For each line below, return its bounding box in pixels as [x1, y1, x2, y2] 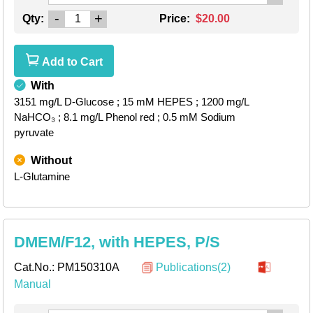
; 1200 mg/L [196, 95, 249, 108]
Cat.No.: [14, 261, 57, 273]
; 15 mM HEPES [117, 95, 193, 108]
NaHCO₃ [14, 110, 55, 123]
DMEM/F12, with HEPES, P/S [14, 233, 220, 251]
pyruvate [14, 126, 54, 138]
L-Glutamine [14, 170, 70, 182]
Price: [159, 12, 193, 24]
